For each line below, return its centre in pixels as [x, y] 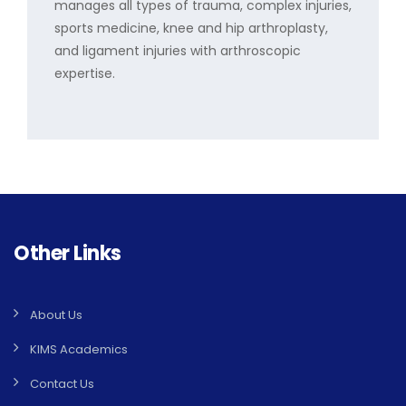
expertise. [85, 73]
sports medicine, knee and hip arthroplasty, [191, 28]
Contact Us [62, 384]
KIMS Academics [79, 349]
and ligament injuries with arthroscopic [178, 51]
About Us [56, 315]
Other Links [68, 253]
